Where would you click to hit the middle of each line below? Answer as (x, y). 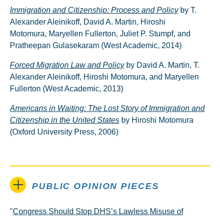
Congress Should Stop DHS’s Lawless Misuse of (98, 211)
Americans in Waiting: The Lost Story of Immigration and (107, 108)
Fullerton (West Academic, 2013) (67, 89)
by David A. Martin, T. (162, 65)
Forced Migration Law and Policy (67, 65)
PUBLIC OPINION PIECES (96, 186)
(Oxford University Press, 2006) (64, 132)
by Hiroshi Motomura (156, 120)
